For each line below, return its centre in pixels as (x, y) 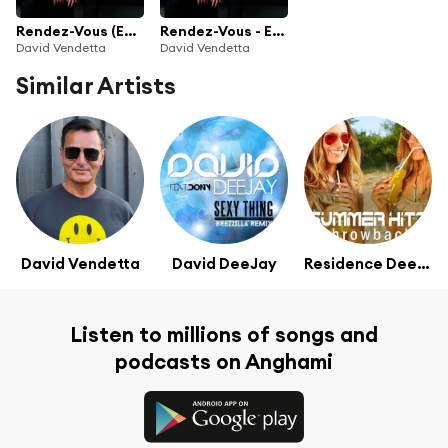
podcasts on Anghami (224, 361)
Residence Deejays (423, 263)
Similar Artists (96, 86)
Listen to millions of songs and (224, 334)
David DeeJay (224, 263)
